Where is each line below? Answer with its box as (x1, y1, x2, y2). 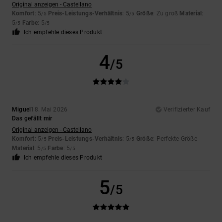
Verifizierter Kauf (163, 106, 210, 113)
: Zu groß (153, 10, 180, 17)
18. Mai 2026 (31, 106, 68, 113)
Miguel (12, 106, 31, 113)
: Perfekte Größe (153, 135, 197, 143)
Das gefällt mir (12, 115, 53, 122)
